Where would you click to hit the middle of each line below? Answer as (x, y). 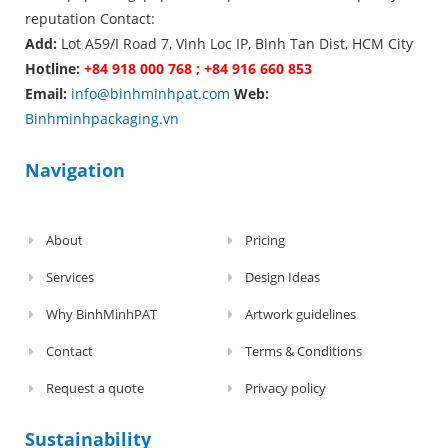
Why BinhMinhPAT (102, 313)
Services (70, 276)
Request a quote (95, 387)
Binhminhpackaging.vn (102, 118)
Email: (48, 93)
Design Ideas (283, 276)
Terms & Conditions (304, 350)
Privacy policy (286, 387)
